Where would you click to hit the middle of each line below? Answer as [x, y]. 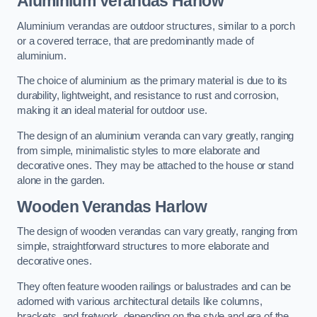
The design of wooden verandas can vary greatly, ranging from [158, 232]
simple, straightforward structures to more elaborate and [143, 247]
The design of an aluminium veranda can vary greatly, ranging [156, 136]
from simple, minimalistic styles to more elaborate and [139, 150]
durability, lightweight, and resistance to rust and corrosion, [148, 96]
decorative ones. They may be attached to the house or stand [155, 165]
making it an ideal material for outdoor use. [112, 111]
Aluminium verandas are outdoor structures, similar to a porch [156, 26]
